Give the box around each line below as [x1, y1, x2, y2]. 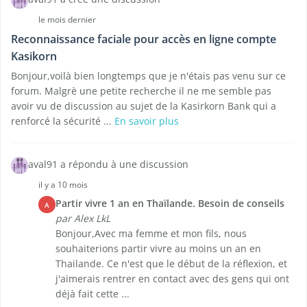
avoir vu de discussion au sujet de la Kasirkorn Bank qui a [11, 99, 276, 113]
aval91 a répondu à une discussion [28, 158, 188, 171]
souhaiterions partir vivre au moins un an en [56, 242, 261, 256]
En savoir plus [114, 114, 179, 128]
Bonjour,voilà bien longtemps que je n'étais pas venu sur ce [11, 69, 286, 83]
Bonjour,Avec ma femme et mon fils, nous [56, 227, 247, 241]
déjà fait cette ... [56, 287, 130, 301]
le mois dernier [38, 14, 96, 26]
